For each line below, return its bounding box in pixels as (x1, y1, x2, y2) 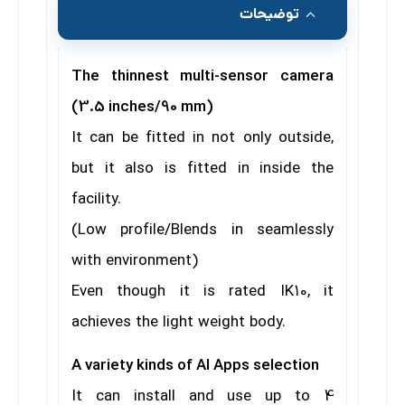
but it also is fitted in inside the (71, 157, 334, 181)
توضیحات (240, 4, 299, 24)
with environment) (71, 250, 198, 273)
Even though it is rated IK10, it (71, 280, 334, 304)
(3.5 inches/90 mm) (71, 96, 213, 119)
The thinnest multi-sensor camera (71, 65, 334, 89)
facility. (71, 188, 121, 212)
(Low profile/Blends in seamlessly (71, 219, 334, 242)
